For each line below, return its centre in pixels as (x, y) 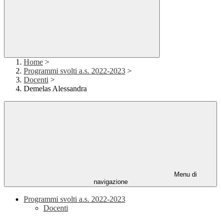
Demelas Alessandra (55, 89)
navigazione (110, 182)
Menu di (184, 175)
